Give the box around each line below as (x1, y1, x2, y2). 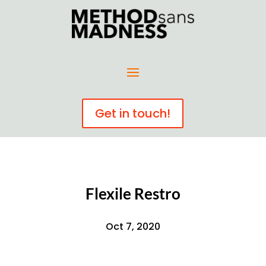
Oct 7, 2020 (105, 219, 160, 233)
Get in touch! (95, 104, 171, 122)
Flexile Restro (85, 183, 180, 203)
